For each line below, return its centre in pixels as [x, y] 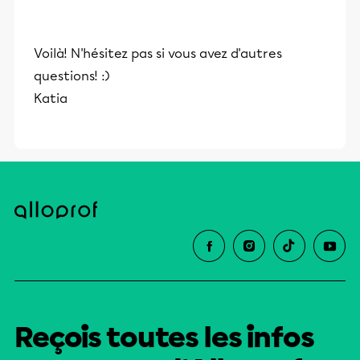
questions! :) [72, 76]
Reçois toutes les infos [164, 337]
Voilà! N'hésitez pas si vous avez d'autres [158, 53]
